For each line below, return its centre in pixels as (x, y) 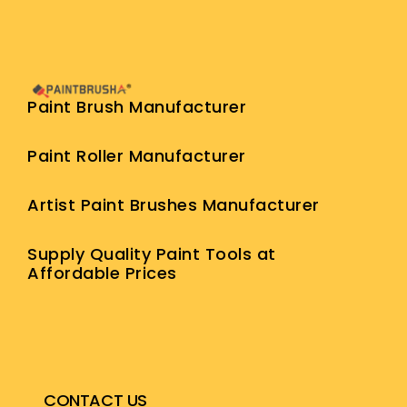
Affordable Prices (102, 273)
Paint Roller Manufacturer (137, 156)
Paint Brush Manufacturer (137, 107)
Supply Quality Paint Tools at (152, 254)
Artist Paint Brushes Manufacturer (174, 205)
